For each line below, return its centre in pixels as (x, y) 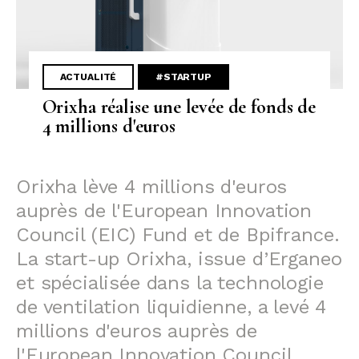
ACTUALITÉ (88, 77)
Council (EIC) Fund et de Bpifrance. (178, 235)
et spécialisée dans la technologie (170, 283)
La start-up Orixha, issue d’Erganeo (179, 259)
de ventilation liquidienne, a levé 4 (171, 307)
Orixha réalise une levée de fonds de (179, 107)
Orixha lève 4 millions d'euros (152, 187)
